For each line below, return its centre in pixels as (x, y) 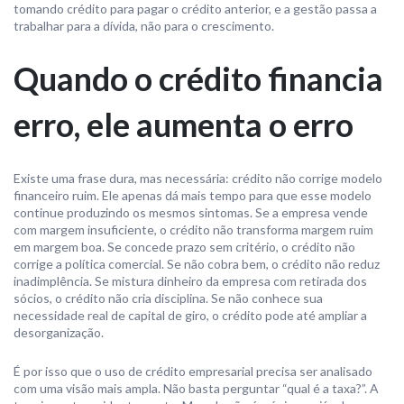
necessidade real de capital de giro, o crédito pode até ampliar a (190, 315)
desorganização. (59, 332)
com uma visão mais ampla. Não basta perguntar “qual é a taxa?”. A (196, 388)
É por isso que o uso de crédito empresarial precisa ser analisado (193, 371)
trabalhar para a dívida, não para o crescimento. (144, 26)
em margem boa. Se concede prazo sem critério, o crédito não (184, 247)
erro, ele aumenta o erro (184, 124)
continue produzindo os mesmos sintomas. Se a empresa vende (191, 212)
